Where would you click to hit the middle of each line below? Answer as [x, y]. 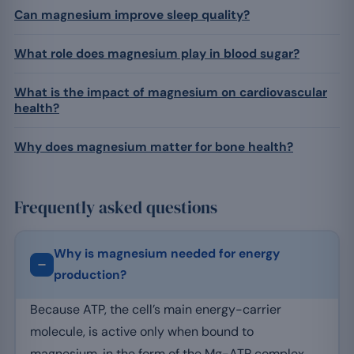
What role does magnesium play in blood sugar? [157, 53]
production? [90, 275]
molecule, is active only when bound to [141, 332]
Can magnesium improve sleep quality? [132, 15]
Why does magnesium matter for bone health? [154, 147]
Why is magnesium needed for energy [166, 254]
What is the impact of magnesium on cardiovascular [171, 92]
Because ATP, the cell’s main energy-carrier [155, 310]
